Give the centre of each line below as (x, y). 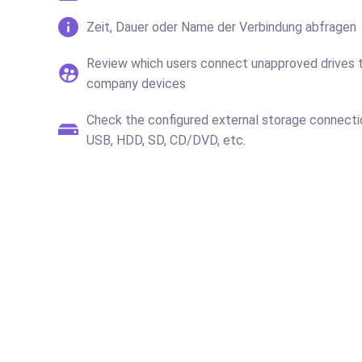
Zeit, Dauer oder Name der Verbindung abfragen (221, 27)
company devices (136, 83)
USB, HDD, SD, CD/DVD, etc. (166, 140)
